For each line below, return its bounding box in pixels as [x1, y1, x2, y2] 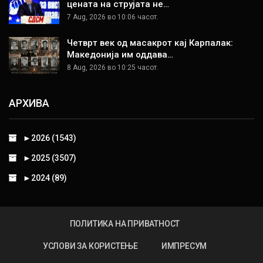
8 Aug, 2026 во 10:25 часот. [67, 63, 159, 72]
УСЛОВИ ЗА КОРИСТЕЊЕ [42, 241, 138, 251]
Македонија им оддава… [67, 49, 173, 60]
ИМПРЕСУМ [161, 241, 207, 251]
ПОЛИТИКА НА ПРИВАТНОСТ [69, 218, 180, 228]
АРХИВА [9, 97, 49, 110]
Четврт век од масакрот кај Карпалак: [67, 37, 233, 48]
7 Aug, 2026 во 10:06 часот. [67, 13, 159, 21]
